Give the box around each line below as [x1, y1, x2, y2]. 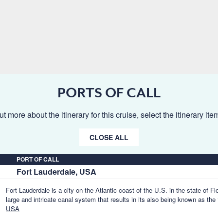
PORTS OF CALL [57, 85, 161, 100]
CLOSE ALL [90, 132, 128, 142]
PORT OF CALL [17, 155, 59, 163]
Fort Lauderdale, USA [17, 166, 96, 177]
